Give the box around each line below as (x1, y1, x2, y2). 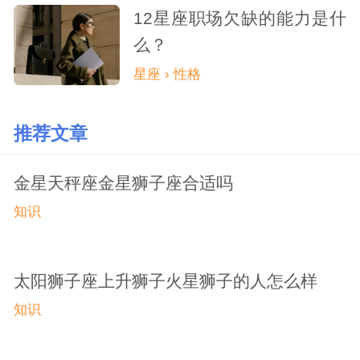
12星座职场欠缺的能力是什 (133, 9, 346, 28)
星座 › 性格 (133, 67, 201, 83)
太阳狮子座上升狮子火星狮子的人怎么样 (13, 271, 317, 290)
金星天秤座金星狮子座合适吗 (13, 173, 233, 192)
